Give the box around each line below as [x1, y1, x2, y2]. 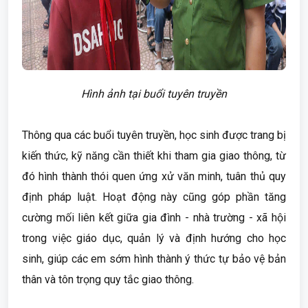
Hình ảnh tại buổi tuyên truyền [81, 87, 227, 100]
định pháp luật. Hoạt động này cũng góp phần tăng [22, 190, 286, 203]
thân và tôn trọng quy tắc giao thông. [22, 273, 194, 286]
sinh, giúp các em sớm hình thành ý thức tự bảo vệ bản [22, 252, 286, 265]
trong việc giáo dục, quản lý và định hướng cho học [22, 232, 286, 245]
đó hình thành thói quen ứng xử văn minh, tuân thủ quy [22, 170, 286, 183]
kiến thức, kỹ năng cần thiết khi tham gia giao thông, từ [22, 149, 286, 162]
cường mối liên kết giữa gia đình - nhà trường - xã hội [22, 211, 286, 224]
